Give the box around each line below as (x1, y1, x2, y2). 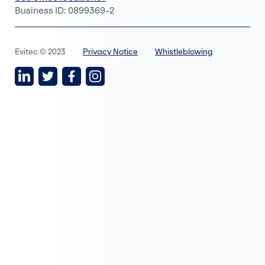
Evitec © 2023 (15, 46, 67, 57)
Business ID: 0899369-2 (15, 4, 114, 16)
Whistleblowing (155, 46, 212, 57)
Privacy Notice (83, 46, 138, 57)
